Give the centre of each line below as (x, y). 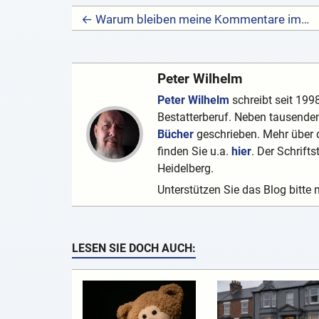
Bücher (175, 135)
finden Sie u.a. (194, 152)
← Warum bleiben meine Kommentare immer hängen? (305, 20)
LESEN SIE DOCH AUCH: (134, 249)
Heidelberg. (185, 169)
